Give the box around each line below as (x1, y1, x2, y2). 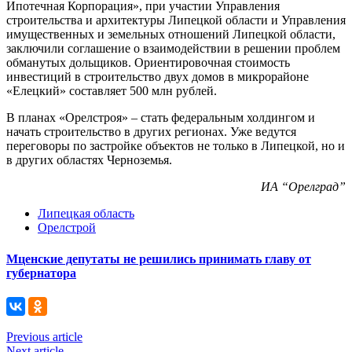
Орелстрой (38, 221, 96, 235)
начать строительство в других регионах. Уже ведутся (6, 125, 296, 139)
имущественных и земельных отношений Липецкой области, (6, 27, 335, 42)
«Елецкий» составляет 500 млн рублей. (6, 84, 217, 98)
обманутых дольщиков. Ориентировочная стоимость (6, 56, 290, 70)
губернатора (6, 266, 76, 280)
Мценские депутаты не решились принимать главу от (6, 251, 311, 266)
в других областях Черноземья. (6, 153, 172, 167)
